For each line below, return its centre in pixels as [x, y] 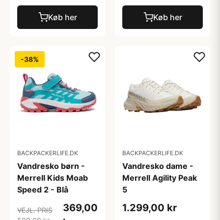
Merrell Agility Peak [160, 178]
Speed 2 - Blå [43, 190]
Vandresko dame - [158, 166]
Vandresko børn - [51, 166]
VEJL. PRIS [35, 210]
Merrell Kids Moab [53, 178]
